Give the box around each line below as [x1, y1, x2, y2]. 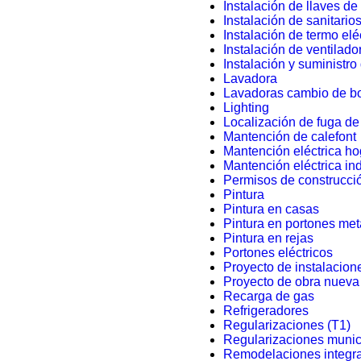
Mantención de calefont [222, 130, 356, 143]
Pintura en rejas [222, 231, 313, 245]
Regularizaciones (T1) [222, 318, 351, 332]
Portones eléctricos [222, 246, 333, 259]
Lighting [222, 101, 269, 114]
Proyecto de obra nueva [222, 275, 359, 288]
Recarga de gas [222, 289, 314, 303]
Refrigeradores [222, 304, 309, 317]
